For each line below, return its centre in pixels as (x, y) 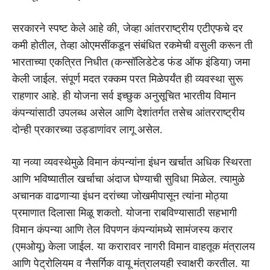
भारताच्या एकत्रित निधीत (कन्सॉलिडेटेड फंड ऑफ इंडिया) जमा (131, 62)
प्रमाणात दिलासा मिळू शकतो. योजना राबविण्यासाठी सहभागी (124, 212)
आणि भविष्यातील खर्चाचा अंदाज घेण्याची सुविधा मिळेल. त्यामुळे (128, 179)
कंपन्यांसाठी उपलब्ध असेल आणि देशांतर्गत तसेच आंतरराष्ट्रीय (128, 112)
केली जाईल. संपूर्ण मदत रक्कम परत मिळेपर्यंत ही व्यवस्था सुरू (127, 79)
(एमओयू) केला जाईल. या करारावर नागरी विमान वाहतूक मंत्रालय (133, 246)
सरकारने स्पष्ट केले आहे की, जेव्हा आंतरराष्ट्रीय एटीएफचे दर (127, 28)
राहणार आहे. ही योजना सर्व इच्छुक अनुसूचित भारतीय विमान (124, 96)
